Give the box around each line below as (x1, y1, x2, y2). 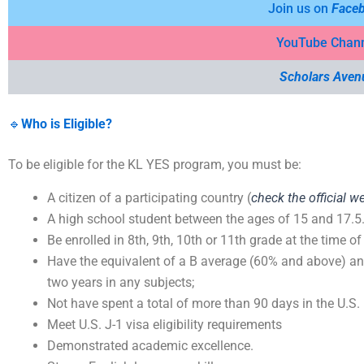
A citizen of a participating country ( (47, 189, 251, 206)
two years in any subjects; (47, 274, 194, 290)
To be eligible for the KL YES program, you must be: (8, 156, 301, 172)
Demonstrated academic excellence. (47, 337, 253, 353)
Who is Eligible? (21, 115, 112, 132)
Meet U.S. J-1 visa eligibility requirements (47, 316, 282, 332)
